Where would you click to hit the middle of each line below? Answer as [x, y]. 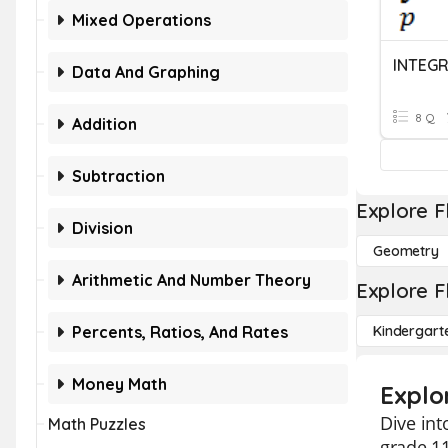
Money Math [119, 384]
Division [102, 228]
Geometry [406, 251]
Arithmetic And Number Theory [191, 280]
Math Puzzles [97, 424]
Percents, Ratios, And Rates [180, 332]
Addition [104, 124]
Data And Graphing [146, 72]
